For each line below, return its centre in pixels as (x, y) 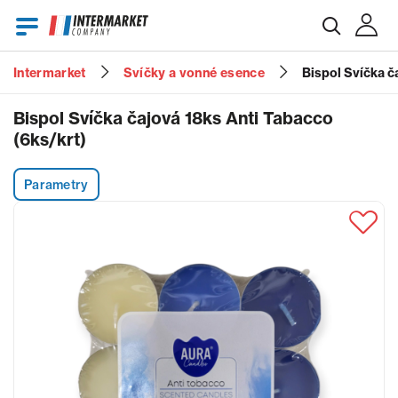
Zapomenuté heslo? (199, 267)
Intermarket (50, 73)
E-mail (38, 88)
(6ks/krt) (50, 139)
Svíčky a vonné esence (194, 73)
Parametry (56, 184)
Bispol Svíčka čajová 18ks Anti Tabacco (173, 118)
